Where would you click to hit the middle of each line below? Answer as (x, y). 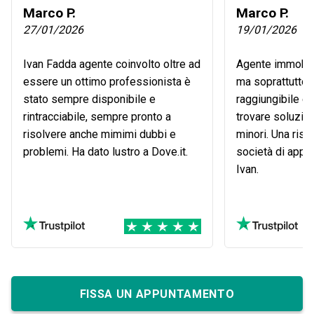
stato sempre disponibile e (89, 100)
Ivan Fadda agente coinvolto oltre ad (112, 64)
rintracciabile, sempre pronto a (97, 117)
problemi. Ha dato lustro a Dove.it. (105, 152)
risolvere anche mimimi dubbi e (100, 135)
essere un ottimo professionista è (107, 82)
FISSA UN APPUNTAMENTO (157, 294)
